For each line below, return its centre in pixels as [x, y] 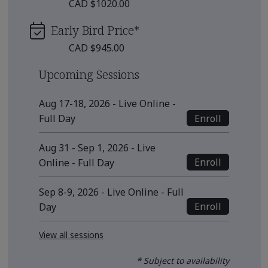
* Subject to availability [183, 260]
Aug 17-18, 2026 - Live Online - [107, 104]
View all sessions [71, 234]
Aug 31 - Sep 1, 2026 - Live [97, 148]
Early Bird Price [92, 30]
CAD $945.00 [97, 48]
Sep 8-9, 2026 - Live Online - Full [111, 192]
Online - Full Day [77, 163]
